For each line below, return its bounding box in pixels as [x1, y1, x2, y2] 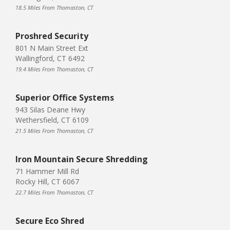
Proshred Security [15, 30, 88, 42]
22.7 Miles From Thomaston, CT [15, 188, 93, 196]
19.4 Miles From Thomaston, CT [15, 65, 93, 73]
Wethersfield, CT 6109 [15, 114, 89, 125]
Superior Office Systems [15, 91, 114, 103]
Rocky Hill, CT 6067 [15, 176, 79, 186]
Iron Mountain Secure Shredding [15, 153, 148, 165]
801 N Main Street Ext [15, 43, 88, 53]
